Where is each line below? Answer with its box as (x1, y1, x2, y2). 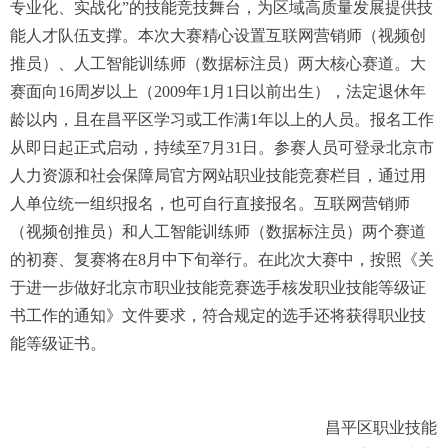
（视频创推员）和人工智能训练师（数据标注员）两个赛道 (10, 223, 426, 241)
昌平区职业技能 (53, 419, 437, 437)
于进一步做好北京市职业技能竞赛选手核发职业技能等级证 (10, 279, 426, 297)
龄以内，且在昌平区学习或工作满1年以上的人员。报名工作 (10, 111, 434, 129)
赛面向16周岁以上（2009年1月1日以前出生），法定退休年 (10, 83, 426, 101)
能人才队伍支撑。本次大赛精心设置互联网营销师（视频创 (10, 27, 426, 45)
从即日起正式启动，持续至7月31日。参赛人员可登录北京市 (10, 139, 434, 157)
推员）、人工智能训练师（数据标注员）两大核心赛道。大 (10, 55, 426, 73)
